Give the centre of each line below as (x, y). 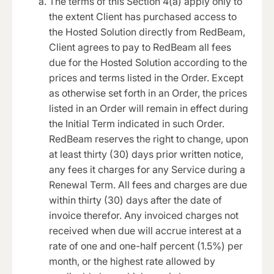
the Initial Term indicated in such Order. (137, 124)
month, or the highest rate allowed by (132, 261)
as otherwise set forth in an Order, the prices (148, 93)
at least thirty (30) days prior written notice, (146, 154)
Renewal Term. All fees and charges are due (148, 185)
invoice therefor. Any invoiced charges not (144, 216)
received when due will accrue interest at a (145, 231)
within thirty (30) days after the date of (135, 200)
